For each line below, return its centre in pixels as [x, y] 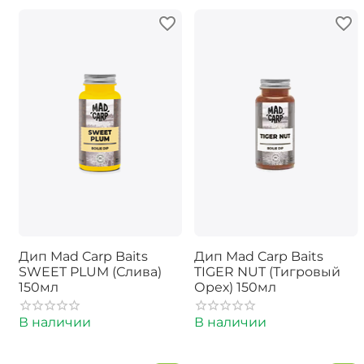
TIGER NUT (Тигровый [267, 272]
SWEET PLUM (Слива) [90, 272]
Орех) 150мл [235, 288]
